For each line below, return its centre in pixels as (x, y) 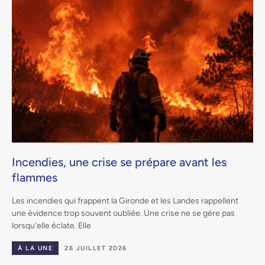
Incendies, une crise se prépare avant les (119, 162)
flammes (35, 177)
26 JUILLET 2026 (96, 248)
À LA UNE (35, 248)
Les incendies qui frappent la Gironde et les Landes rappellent (125, 201)
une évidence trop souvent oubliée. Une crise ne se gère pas (123, 213)
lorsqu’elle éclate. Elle (51, 225)
